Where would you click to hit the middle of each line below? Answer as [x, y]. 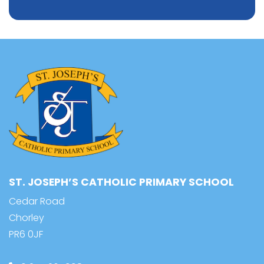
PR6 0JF [26, 235]
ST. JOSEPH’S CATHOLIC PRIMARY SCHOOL [121, 182]
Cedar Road [37, 202]
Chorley [27, 218]
